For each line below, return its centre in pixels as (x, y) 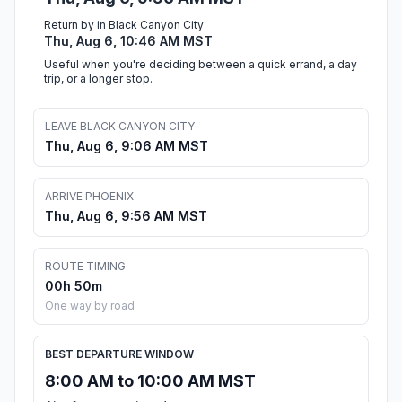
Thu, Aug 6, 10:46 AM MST (128, 41)
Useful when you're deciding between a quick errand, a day (201, 65)
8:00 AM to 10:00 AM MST (150, 381)
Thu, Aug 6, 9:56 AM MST (126, 216)
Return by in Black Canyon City (124, 25)
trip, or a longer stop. (98, 79)
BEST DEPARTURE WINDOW (119, 354)
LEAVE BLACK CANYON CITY (120, 127)
